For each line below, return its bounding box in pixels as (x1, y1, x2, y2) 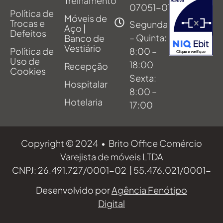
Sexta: (129, 72, 157, 84)
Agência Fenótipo (111, 184, 187, 196)
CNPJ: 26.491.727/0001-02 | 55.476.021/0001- (12, 164, 211, 176)
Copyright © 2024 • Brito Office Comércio (21, 137, 202, 149)
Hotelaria (64, 96, 103, 108)
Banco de (64, 32, 105, 44)
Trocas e (10, 17, 45, 29)
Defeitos (10, 27, 46, 39)
